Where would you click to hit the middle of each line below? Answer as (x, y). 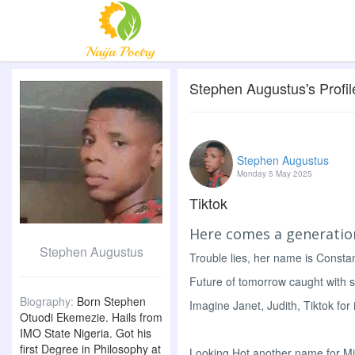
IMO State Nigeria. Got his (86, 333)
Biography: (48, 301)
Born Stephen (111, 301)
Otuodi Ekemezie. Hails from (91, 317)
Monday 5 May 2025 (275, 174)
